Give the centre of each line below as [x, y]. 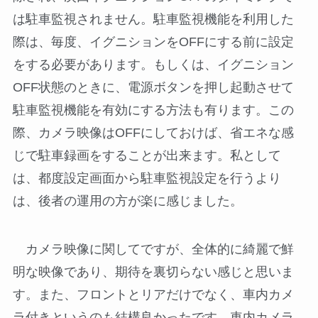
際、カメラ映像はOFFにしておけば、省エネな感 [153, 133]
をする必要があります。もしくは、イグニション [153, 65]
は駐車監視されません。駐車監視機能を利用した [153, 20]
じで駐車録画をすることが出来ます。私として [147, 156]
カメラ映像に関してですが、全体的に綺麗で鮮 [153, 250]
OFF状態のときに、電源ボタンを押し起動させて [153, 88]
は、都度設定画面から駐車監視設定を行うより [147, 179]
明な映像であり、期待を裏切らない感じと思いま [153, 272]
